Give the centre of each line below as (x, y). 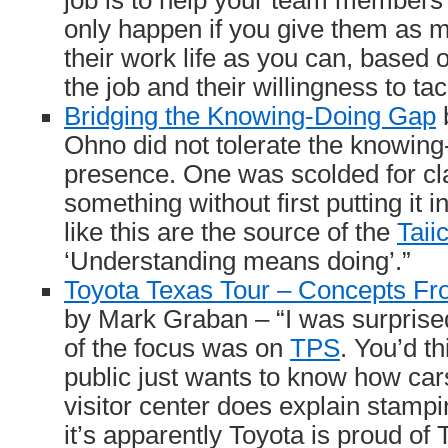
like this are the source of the (230, 232)
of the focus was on (177, 348)
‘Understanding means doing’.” (237, 261)
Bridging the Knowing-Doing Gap (250, 116)
